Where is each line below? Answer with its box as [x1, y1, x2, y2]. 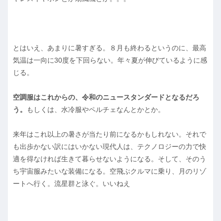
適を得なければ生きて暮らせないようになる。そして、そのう [13, 155, 206, 163]
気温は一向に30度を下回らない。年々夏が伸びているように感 [13, 56, 207, 65]
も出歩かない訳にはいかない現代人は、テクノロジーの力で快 [13, 143, 206, 151]
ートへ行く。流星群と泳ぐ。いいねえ [13, 180, 130, 188]
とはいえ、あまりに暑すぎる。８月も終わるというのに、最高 [13, 44, 206, 52]
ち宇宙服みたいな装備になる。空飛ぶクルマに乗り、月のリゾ [13, 167, 206, 176]
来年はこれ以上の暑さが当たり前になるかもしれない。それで [13, 130, 206, 139]
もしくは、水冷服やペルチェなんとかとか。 [27, 106, 165, 114]
